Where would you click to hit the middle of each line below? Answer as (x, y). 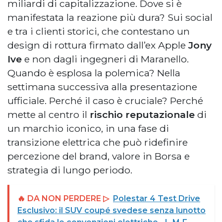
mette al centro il (49, 114)
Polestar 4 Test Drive (157, 198)
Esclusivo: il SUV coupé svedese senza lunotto (111, 210)
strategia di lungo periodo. (70, 170)
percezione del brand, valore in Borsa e (99, 156)
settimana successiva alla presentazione (102, 86)
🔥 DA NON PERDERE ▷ (63, 198)
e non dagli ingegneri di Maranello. (105, 59)
